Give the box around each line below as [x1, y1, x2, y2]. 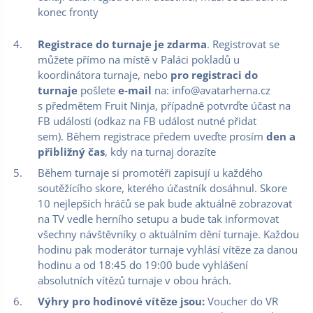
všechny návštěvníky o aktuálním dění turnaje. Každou [38, 227, 299, 241]
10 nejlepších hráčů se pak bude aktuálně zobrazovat [38, 196, 292, 210]
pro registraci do [170, 68, 258, 82]
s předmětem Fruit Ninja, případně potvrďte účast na [38, 99, 291, 112]
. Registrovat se [207, 37, 279, 51]
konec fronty [38, 5, 99, 19]
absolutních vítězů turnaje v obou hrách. [38, 273, 231, 287]
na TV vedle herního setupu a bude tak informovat [38, 212, 279, 226]
